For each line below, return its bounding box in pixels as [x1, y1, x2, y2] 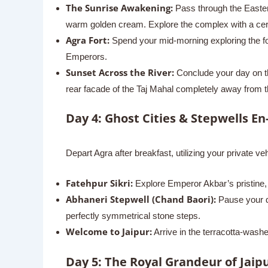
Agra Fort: [65, 33, 109, 46]
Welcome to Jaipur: [65, 226, 152, 237]
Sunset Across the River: [65, 66, 174, 78]
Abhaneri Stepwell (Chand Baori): [65, 193, 216, 205]
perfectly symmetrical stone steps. [65, 211, 200, 221]
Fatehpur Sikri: [65, 177, 133, 189]
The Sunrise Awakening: [65, 1, 173, 14]
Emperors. [65, 51, 107, 62]
